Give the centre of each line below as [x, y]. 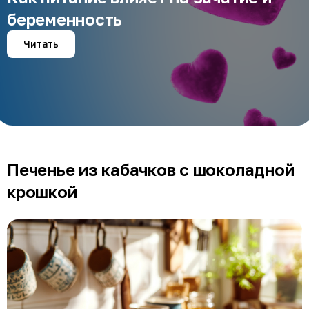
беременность [65, 19]
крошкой [42, 191]
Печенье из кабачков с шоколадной [151, 169]
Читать [41, 43]
